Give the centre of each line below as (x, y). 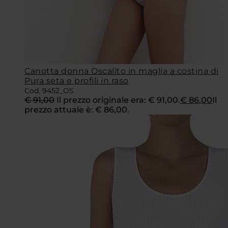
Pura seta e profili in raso (77, 80)
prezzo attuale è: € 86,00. (77, 109)
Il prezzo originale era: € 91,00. (118, 100)
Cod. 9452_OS (49, 90)
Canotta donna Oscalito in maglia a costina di (122, 71)
